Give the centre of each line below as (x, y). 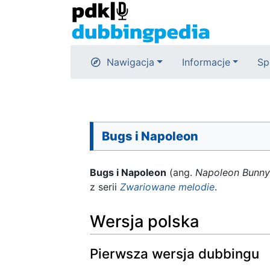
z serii (105, 187)
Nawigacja (130, 62)
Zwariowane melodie (167, 187)
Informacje (206, 62)
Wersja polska (144, 221)
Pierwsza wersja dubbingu (174, 254)
